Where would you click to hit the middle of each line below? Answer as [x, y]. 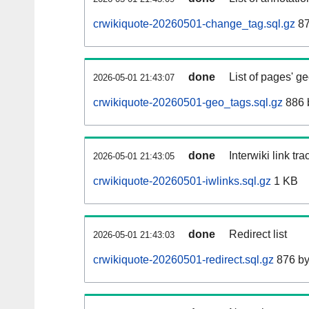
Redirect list [258, 235]
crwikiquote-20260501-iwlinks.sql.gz [182, 181]
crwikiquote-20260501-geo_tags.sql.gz [188, 103]
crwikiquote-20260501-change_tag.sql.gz [194, 24]
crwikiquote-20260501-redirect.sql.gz [183, 260]
